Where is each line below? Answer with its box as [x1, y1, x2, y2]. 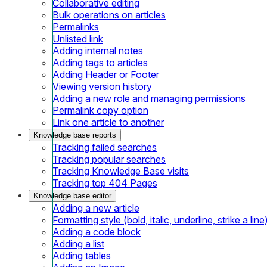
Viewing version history [52, 80, 152, 92]
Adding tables [52, 249, 111, 262]
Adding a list [52, 237, 104, 250]
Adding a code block [52, 225, 141, 238]
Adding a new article [52, 201, 139, 214]
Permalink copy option [52, 104, 148, 116]
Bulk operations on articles [52, 8, 166, 21]
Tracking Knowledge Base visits [52, 164, 189, 177]
